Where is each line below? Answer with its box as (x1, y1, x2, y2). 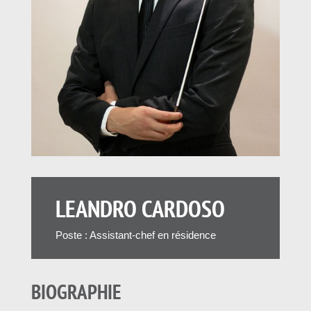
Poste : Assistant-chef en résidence (55, 229, 216, 242)
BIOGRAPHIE (31, 278, 121, 305)
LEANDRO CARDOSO (55, 193, 225, 224)
